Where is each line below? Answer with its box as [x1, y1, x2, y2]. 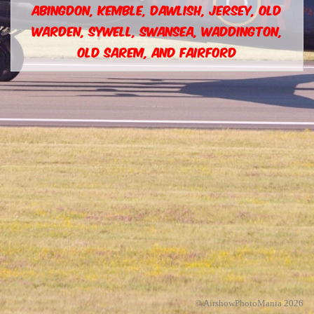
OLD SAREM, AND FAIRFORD [77, 42, 237, 60]
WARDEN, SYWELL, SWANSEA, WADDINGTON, [32, 21, 282, 39]
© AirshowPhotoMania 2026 [195, 298, 303, 308]
